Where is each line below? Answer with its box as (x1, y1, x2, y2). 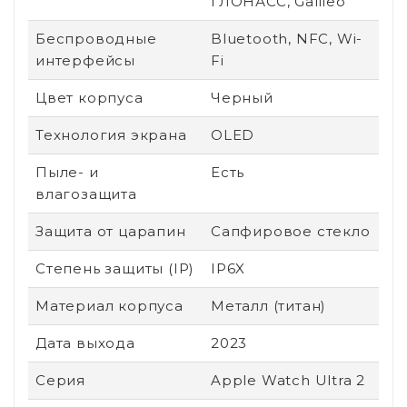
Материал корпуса (35, 296, 184, 314)
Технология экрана (35, 125, 187, 144)
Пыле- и (35, 163, 99, 181)
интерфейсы (35, 51, 135, 69)
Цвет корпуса (35, 88, 144, 106)
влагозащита (35, 184, 137, 203)
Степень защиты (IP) (35, 259, 195, 277)
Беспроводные (35, 29, 157, 47)
